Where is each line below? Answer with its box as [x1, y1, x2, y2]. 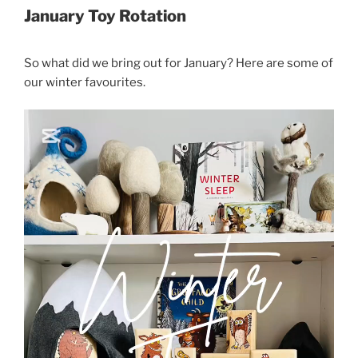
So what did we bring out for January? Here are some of [24, 55, 333, 70]
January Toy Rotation [24, 6, 186, 26]
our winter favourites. [24, 74, 145, 89]
